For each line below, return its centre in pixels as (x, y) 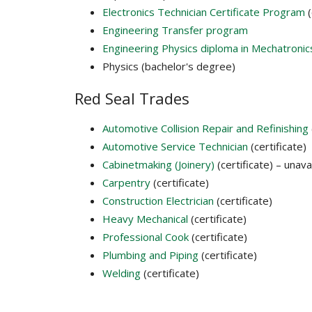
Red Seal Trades (132, 99)
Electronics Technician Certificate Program (204, 12)
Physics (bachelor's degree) (169, 67)
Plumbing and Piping (150, 255)
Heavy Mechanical (145, 219)
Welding (122, 273)
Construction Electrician (158, 201)
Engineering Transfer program (175, 30)
